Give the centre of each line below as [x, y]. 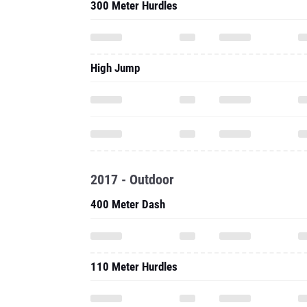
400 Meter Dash [128, 204]
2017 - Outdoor [132, 180]
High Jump [115, 68]
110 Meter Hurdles [134, 267]
